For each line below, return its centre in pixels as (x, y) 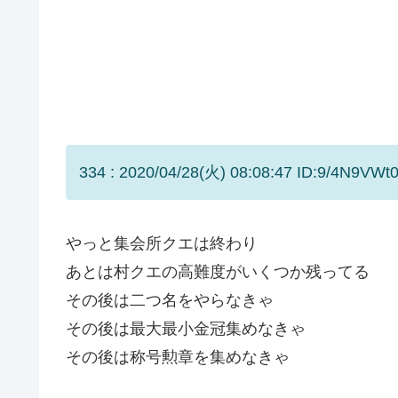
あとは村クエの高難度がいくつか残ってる (218, 271)
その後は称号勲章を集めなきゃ (178, 357)
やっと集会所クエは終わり (162, 243)
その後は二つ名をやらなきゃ (170, 300)
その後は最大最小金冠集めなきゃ (186, 328)
